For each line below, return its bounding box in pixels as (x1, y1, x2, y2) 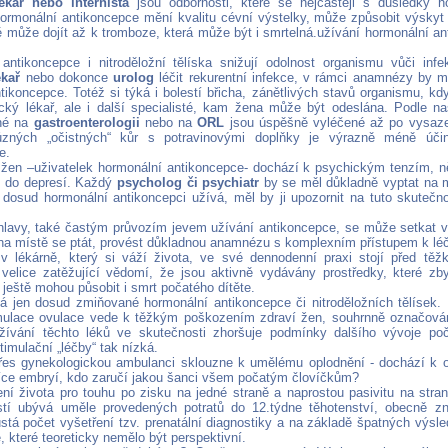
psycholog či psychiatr (116, 175, 260, 191)
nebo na (139, 115, 198, 131)
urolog (113, 70, 154, 86)
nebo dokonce (20, 70, 113, 86)
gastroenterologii (33, 115, 140, 131)
